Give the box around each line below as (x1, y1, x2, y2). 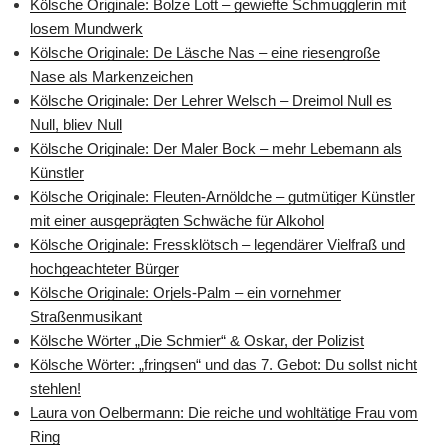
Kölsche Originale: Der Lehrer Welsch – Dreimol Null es (30, 91, 392, 109)
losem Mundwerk (30, 19, 143, 37)
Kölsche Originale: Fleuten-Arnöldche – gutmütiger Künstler (30, 187, 415, 205)
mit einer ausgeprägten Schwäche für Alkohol (30, 211, 324, 229)
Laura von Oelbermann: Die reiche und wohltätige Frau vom (30, 403, 418, 421)
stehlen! (30, 379, 81, 397)
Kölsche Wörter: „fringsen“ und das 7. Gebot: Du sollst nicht (30, 355, 417, 373)
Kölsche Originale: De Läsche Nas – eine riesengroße (30, 43, 380, 61)
